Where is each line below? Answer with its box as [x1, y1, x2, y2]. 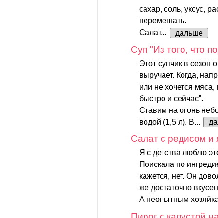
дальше [175, 28, 203, 37]
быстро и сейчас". [139, 94, 203, 103]
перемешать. [139, 16, 186, 25]
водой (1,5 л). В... [139, 117, 202, 126]
